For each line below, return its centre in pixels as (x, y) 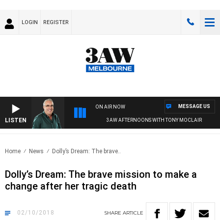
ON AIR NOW (110, 107)
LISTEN (16, 121)
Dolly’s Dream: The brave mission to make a (101, 175)
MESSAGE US (194, 107)
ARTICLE (133, 213)
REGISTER (56, 22)
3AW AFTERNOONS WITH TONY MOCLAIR (147, 120)
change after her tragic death (71, 186)
